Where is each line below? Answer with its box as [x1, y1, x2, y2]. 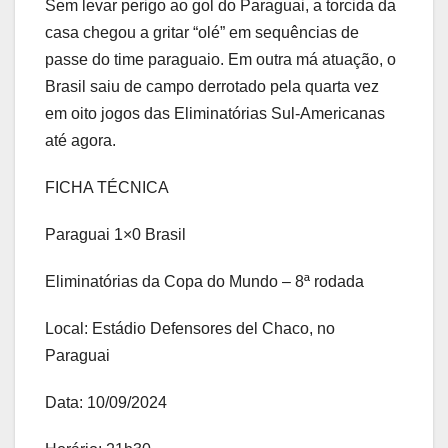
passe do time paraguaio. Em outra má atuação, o [45, 51, 396, 69]
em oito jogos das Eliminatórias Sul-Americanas [45, 105, 385, 123]
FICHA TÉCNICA [45, 179, 169, 197]
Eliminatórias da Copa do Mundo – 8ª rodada [45, 273, 364, 291]
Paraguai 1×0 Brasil [45, 226, 186, 244]
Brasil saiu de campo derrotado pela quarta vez [45, 78, 379, 96]
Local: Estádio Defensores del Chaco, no [45, 320, 335, 338]
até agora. [45, 132, 116, 150]
